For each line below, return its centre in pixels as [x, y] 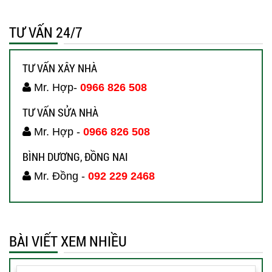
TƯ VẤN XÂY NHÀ [60, 68]
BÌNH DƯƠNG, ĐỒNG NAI [75, 156]
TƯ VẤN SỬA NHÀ [60, 112]
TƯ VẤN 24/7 [46, 32]
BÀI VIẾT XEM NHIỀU [68, 241]
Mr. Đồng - [59, 176]
